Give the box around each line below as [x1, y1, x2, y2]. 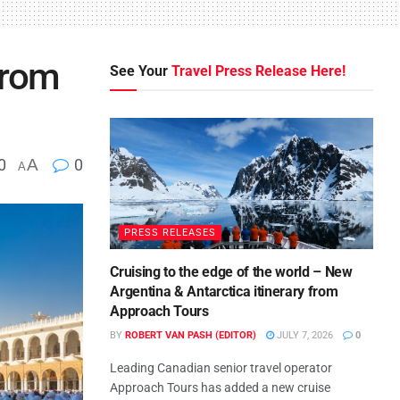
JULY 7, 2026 [274, 329, 334, 341]
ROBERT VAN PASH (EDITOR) [125, 329, 257, 341]
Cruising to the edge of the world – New [110, 263, 353, 280]
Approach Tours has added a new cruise [110, 380, 331, 395]
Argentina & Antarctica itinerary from [110, 283, 338, 300]
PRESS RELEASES [124, 227, 217, 238]
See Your [110, 62, 172, 79]
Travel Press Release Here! [171, 62, 346, 79]
